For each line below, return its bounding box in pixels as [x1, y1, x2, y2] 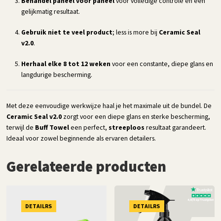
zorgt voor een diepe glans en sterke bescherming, [62, 111, 211, 121]
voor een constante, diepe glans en [110, 59, 214, 68]
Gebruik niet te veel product [21, 27, 113, 37]
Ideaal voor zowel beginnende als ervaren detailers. [6, 133, 156, 143]
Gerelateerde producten [6, 157, 167, 176]
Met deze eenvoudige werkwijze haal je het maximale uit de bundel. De [6, 101, 212, 110]
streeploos [109, 122, 145, 132]
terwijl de [6, 122, 36, 132]
